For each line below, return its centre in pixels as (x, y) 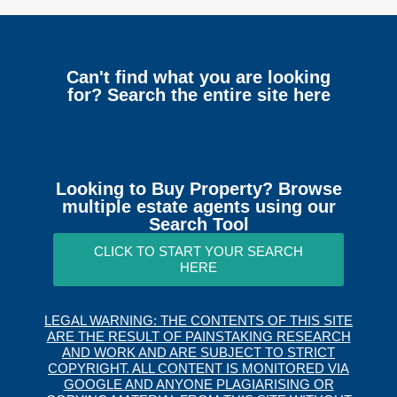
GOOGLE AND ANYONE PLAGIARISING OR (198, 385)
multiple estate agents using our (198, 207)
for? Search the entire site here (198, 95)
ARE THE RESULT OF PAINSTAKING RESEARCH (198, 337)
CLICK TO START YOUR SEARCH (198, 252)
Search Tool (198, 225)
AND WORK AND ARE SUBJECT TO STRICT (198, 353)
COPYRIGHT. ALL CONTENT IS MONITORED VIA (198, 369)
